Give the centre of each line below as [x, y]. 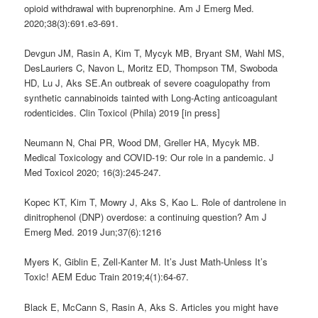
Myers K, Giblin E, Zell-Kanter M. [94, 262]
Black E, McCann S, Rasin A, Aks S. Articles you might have [152, 307]
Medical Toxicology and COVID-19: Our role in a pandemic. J [149, 158]
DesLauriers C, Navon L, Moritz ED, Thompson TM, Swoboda [151, 68]
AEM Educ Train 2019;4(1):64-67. [121, 277]
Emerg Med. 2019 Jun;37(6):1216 [93, 232]
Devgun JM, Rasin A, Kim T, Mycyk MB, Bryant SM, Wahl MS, [155, 53]
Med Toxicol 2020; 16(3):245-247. [93, 172]
